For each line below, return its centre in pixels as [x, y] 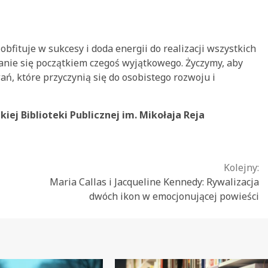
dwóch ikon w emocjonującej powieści [174, 196]
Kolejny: [241, 167]
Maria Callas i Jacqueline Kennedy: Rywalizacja [154, 182]
